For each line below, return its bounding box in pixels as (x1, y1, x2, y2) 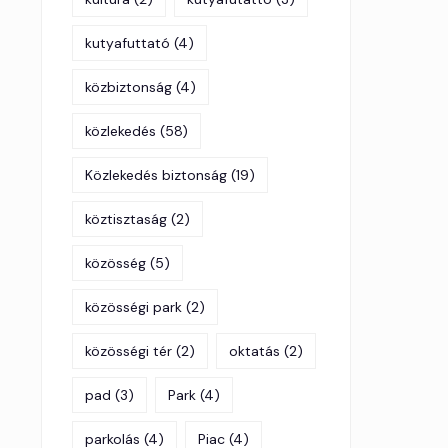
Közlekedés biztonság (85, 166, 227, 185)
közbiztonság (85, 78, 172, 97)
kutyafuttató (85, 34, 170, 53)
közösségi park (85, 298, 182, 317)
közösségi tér (85, 342, 172, 361)
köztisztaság (85, 210, 167, 229)
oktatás (229, 342, 280, 361)
